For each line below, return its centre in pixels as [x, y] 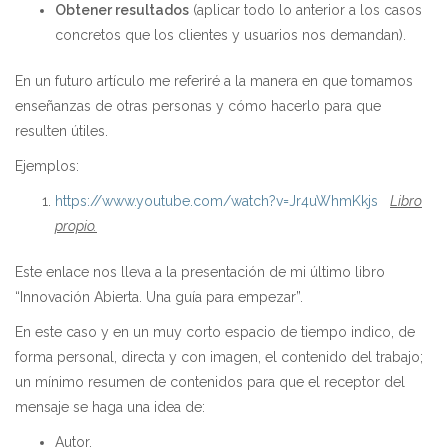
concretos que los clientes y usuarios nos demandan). [230, 35]
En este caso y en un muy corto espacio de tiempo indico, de [215, 332]
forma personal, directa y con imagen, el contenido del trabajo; [219, 357]
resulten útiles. [61, 131]
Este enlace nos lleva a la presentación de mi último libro [200, 272]
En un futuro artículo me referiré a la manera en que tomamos [214, 81]
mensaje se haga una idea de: [110, 407]
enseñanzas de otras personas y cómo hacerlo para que [198, 106]
